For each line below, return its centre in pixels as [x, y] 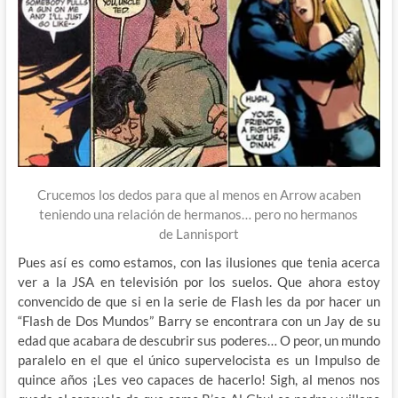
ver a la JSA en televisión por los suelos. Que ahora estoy [199, 281]
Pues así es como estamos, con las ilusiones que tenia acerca [199, 262]
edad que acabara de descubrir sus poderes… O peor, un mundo [199, 340]
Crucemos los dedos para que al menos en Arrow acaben [199, 194]
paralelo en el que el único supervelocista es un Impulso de [199, 359]
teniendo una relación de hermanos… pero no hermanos [199, 214]
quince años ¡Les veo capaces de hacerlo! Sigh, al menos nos [199, 379]
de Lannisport [199, 233]
